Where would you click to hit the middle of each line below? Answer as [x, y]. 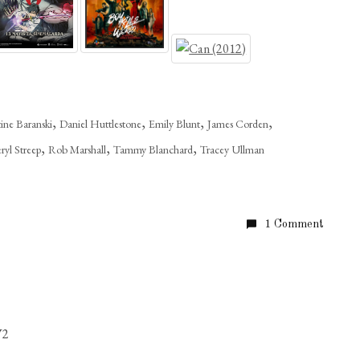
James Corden [238, 124]
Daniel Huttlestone [101, 124]
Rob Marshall [78, 149]
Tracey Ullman [233, 149]
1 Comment [294, 224]
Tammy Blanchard [153, 149]
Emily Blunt [175, 124]
